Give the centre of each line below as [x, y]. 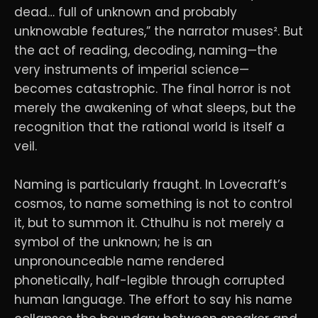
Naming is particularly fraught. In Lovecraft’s [150, 185]
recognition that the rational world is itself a [149, 127]
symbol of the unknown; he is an [113, 242]
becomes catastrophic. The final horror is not [153, 89]
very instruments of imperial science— [132, 70]
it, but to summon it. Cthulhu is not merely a [149, 223]
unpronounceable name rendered [119, 262]
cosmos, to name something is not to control [153, 204]
